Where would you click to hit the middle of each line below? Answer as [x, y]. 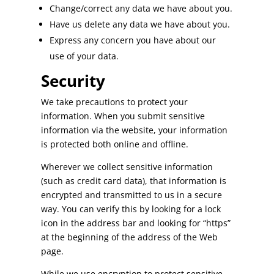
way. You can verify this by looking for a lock [131, 209]
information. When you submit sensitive [123, 116]
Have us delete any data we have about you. [140, 24]
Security [73, 81]
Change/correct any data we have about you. [141, 9]
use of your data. [84, 56]
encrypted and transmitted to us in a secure [132, 195]
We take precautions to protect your [115, 102]
